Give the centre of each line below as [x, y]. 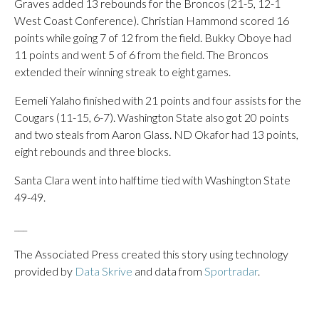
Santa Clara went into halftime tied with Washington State [152, 180]
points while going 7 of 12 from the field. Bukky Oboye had [153, 37]
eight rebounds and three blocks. [93, 151]
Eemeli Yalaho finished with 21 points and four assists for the [158, 100]
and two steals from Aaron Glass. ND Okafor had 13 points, [156, 134]
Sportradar [231, 271]
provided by [45, 271]
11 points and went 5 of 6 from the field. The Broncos [141, 54]
